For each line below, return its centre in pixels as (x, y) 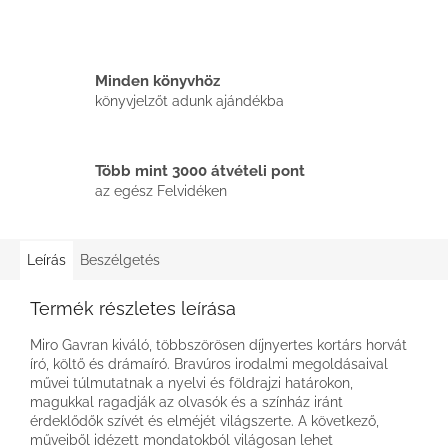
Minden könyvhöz (157, 81)
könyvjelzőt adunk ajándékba (189, 101)
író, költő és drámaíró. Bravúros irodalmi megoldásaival (209, 363)
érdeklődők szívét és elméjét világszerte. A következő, (204, 420)
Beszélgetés (120, 259)
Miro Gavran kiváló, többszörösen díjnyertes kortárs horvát (218, 344)
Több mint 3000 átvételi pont (200, 171)
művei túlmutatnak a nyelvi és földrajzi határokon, (191, 382)
